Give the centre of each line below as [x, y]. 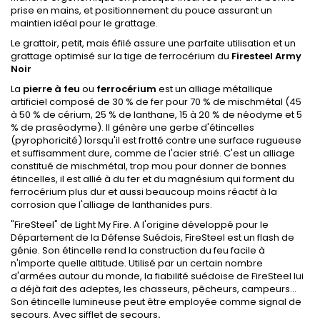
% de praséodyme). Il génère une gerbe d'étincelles [132, 127]
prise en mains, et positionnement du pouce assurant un [141, 10]
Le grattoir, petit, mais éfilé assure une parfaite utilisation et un [153, 43]
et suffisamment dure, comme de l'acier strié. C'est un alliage [153, 153]
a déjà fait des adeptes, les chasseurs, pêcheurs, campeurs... [154, 289]
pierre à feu [51, 89]
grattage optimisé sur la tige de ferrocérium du [121, 56]
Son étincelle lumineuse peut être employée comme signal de [156, 301]
